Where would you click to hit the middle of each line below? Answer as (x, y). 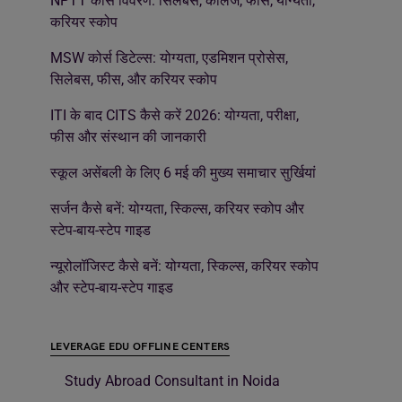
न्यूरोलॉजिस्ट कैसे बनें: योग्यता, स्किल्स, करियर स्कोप (184, 266)
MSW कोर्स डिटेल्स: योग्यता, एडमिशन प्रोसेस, (169, 57)
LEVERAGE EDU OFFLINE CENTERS (140, 346)
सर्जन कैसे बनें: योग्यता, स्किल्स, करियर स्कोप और (177, 208)
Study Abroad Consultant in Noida (172, 380)
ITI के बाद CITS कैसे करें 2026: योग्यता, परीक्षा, (175, 115)
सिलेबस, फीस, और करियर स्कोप (134, 79)
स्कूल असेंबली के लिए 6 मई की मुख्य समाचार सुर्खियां (183, 172)
